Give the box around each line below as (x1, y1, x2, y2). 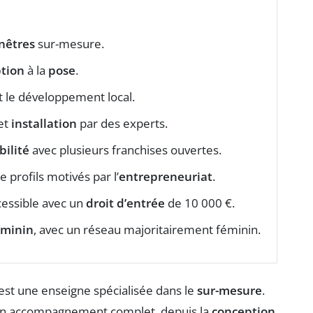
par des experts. (77, 115, 168, 131)
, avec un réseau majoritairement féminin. (34, 221, 261, 238)
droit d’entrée (86, 194, 165, 211)
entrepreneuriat (119, 168, 212, 184)
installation (11, 115, 77, 131)
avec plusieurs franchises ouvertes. (29, 141, 221, 158)
